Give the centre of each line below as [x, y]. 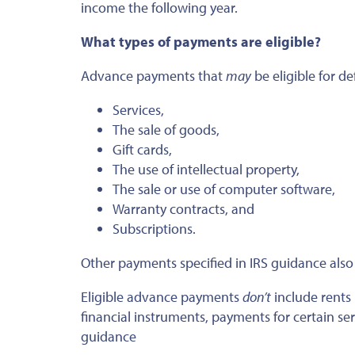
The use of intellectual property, [206, 169]
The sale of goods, [166, 129]
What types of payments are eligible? [201, 41]
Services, [138, 109]
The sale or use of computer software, [224, 189]
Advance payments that [153, 75]
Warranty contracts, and [183, 208]
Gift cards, [142, 149]
